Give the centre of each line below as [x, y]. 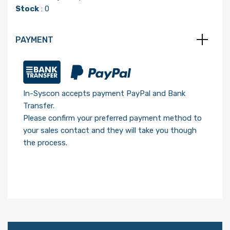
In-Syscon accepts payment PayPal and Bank [104, 93]
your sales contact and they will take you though [110, 130]
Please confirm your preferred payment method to [112, 118]
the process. [45, 142]
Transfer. [39, 106]
